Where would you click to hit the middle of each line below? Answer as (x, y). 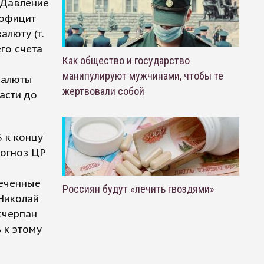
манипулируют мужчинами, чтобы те (143, 76)
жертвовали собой (103, 91)
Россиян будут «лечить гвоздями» (138, 189)
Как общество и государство (126, 60)
